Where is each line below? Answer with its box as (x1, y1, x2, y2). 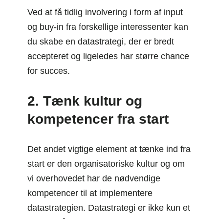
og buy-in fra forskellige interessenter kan (27, 22, 188, 32)
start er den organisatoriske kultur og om (27, 158, 185, 169)
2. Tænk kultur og (27, 93, 142, 109)
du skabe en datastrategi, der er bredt (27, 36, 174, 46)
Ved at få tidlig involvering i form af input (27, 7, 183, 17)
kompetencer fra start (27, 111, 169, 127)
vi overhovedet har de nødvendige (27, 173, 160, 183)
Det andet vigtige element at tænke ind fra (27, 144, 191, 154)
